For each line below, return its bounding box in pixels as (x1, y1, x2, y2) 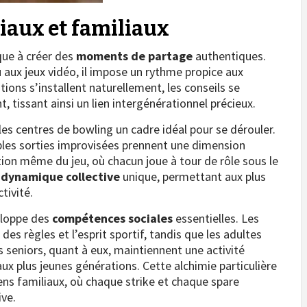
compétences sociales (52, 210, 173, 226)
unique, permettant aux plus (120, 168, 266, 184)
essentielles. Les (173, 210, 259, 226)
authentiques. (193, 47, 266, 64)
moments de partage (76, 47, 193, 64)
